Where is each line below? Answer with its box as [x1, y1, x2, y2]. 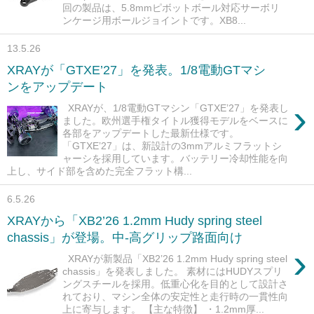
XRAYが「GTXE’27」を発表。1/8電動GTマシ [7, 63, 266, 78]
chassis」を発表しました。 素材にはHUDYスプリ [62, 266, 283, 278]
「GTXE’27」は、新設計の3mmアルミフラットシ [62, 140, 282, 152]
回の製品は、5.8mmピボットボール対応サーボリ [62, 2, 280, 14]
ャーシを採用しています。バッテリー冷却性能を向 [62, 153, 289, 165]
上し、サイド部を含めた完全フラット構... [7, 165, 192, 177]
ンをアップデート [7, 80, 108, 95]
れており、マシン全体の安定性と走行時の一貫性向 [62, 291, 289, 303]
